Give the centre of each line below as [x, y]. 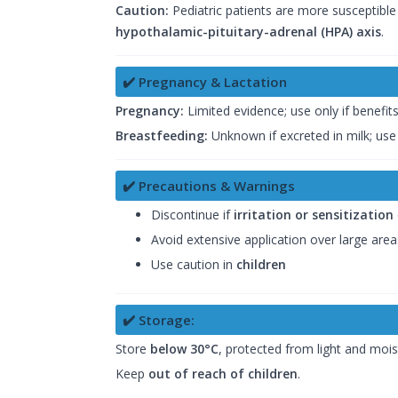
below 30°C [184, 349]
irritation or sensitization [314, 215]
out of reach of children [223, 374]
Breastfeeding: [162, 136]
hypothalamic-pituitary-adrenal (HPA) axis [248, 32]
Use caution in [194, 265]
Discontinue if [192, 215]
